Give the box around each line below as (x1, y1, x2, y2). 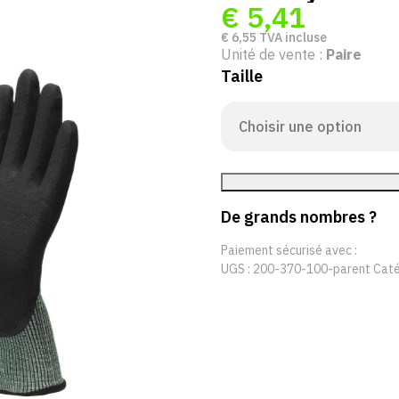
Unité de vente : (221, 45, 326, 63)
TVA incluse (256, 29, 327, 45)
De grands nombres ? (221, 206, 377, 227)
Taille (221, 66, 263, 86)
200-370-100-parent (253, 261, 370, 277)
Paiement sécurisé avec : (221, 242, 357, 258)
